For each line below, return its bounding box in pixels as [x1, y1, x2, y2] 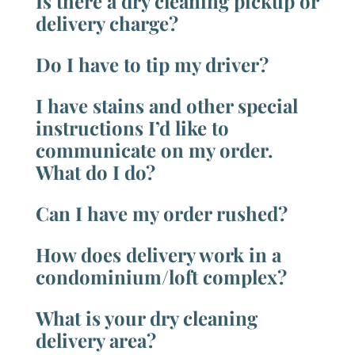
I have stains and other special [36, 93, 298, 119]
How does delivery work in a [36, 242, 281, 268]
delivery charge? [36, 10, 178, 36]
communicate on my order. [36, 137, 273, 163]
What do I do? [36, 159, 155, 185]
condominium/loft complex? [36, 264, 287, 290]
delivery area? [36, 327, 156, 353]
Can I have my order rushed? [36, 200, 288, 227]
